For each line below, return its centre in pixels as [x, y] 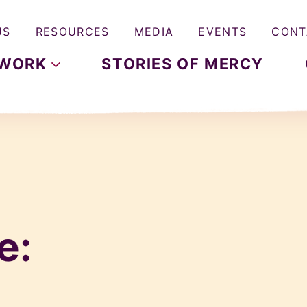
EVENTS [223, 31]
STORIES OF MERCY [183, 64]
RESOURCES [72, 31]
